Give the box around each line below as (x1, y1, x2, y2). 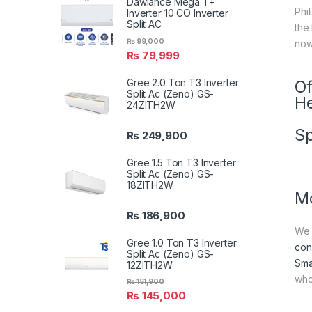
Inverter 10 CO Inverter (127, 7, 228, 19)
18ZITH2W (127, 178, 173, 191)
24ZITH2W (127, 98, 175, 111)
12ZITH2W (127, 259, 173, 272)
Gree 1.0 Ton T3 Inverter (127, 237, 237, 249)
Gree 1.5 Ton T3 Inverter (127, 156, 236, 169)
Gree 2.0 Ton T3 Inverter (127, 76, 239, 88)
